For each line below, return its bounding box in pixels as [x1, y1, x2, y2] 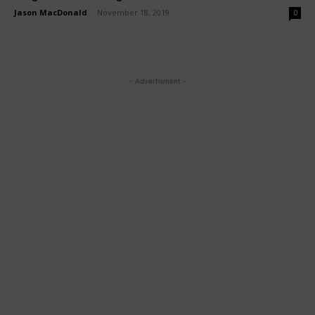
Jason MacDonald [14, 7, 87, 18]
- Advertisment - [129, 77, 186, 85]
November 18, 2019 [97, 7, 169, 18]
